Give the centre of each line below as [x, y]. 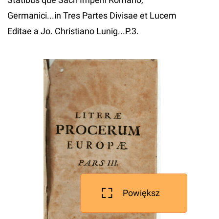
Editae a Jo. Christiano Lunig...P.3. [73, 31]
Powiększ [141, 193]
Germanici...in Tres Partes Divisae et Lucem [92, 15]
